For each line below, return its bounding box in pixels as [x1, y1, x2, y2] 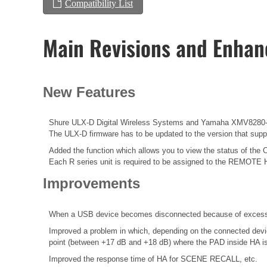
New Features [43, 84, 135, 101]
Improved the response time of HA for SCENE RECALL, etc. [49, 254, 257, 263]
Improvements [43, 175, 140, 192]
